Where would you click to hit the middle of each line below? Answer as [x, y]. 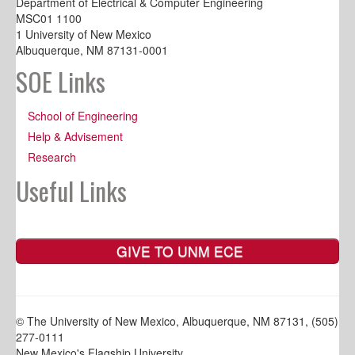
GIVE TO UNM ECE [177, 251]
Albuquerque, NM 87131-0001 [92, 50]
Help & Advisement [75, 137]
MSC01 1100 [49, 19]
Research [52, 157]
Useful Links [71, 191]
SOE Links [61, 82]
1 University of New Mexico [84, 34]
